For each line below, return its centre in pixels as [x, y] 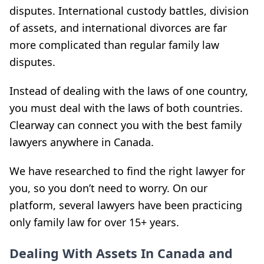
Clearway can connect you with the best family [126, 125]
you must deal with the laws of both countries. [126, 108]
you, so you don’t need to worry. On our [108, 188]
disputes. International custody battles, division [129, 10]
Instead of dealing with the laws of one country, [129, 90]
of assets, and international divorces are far [118, 27]
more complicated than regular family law [114, 44]
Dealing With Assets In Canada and [121, 253]
